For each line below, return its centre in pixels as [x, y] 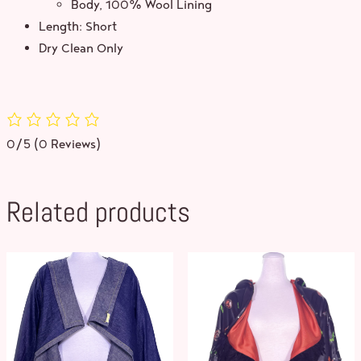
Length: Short [78, 26]
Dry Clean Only [81, 48]
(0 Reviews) [67, 144]
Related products [98, 211]
